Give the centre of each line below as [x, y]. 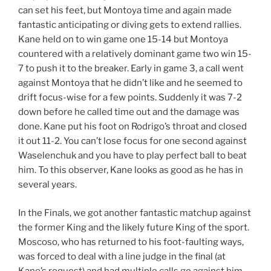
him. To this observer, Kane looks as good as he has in [131, 170]
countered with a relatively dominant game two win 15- [135, 54]
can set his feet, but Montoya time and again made [125, 11]
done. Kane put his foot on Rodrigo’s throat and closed [132, 127]
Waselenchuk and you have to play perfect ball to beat [132, 156]
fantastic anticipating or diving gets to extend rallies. [130, 25]
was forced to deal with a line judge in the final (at [122, 256]
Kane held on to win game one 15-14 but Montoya [123, 40]
